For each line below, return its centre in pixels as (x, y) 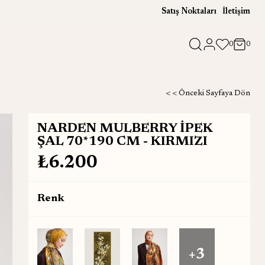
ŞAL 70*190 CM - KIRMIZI (122, 142)
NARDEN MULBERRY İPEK (125, 129)
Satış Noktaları (189, 12)
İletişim (236, 12)
